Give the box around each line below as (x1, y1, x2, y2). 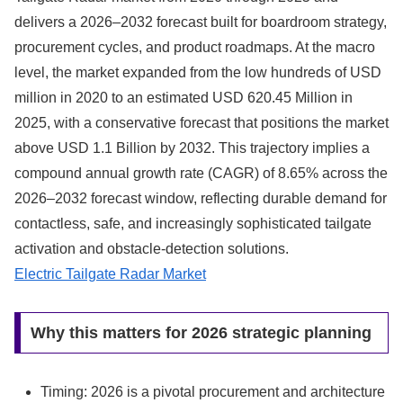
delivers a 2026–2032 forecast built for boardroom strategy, (14, 13, 387, 30)
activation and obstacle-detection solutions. (14, 240, 289, 256)
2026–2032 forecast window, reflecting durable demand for (14, 190, 387, 206)
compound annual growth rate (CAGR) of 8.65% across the (14, 165, 388, 181)
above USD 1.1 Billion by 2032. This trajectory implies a (14, 139, 370, 156)
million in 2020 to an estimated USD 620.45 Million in (14, 89, 353, 105)
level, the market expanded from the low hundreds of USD (14, 64, 381, 80)
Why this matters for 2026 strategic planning (30, 324, 372, 343)
